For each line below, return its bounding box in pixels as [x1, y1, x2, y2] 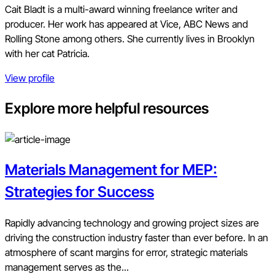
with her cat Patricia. [5, 47, 90, 60]
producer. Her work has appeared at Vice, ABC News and [5, 18, 248, 31]
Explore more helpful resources [5, 99, 209, 117]
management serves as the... [5, 260, 129, 273]
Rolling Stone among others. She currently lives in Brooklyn [5, 33, 255, 45]
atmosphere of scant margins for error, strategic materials [5, 246, 248, 258]
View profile [5, 72, 55, 85]
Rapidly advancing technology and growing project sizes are [5, 216, 259, 229]
